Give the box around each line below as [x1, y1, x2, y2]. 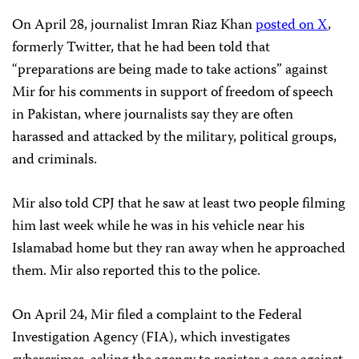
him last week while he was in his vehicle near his [12, 214, 305, 239]
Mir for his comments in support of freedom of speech [12, 80, 333, 105]
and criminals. [12, 147, 97, 172]
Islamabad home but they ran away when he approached [12, 236, 345, 261]
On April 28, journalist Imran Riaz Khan [12, 13, 256, 38]
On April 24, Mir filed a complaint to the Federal [12, 303, 302, 328]
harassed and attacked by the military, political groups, [12, 125, 337, 150]
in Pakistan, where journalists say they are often [12, 103, 293, 127]
